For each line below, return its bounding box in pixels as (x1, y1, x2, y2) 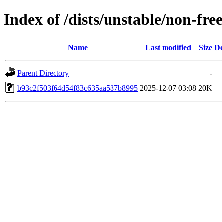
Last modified (145, 43, 191, 52)
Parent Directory (17, 68, 69, 77)
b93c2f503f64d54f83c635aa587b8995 (17, 83, 138, 92)
